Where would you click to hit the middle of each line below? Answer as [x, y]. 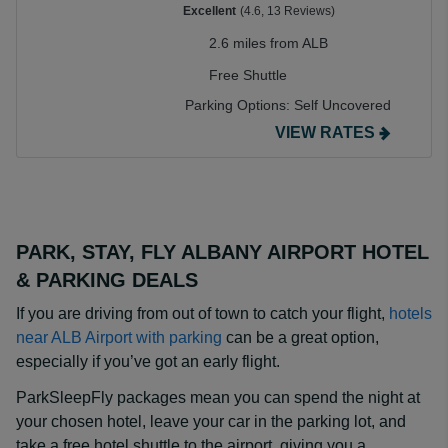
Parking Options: [239, 105]
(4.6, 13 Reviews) [287, 11]
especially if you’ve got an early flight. [148, 361]
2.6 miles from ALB [268, 43]
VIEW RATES [325, 132]
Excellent [209, 11]
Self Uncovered [342, 105]
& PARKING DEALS [107, 280]
